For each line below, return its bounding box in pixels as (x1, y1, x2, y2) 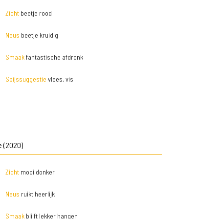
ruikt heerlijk (19, 190, 55, 198)
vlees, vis (46, 75, 73, 83)
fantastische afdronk (24, 53, 83, 61)
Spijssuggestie (5, 75, 46, 83)
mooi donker (19, 168, 55, 176)
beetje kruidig (19, 31, 58, 39)
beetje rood (19, 9, 52, 17)
